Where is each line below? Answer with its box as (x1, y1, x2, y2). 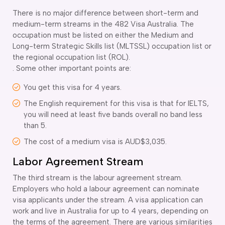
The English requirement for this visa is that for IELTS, (24, 98, 209, 108)
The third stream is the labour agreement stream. (13, 173, 182, 182)
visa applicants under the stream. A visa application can (13, 195, 203, 204)
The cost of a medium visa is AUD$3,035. (24, 137, 167, 146)
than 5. (24, 121, 47, 130)
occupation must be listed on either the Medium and (13, 30, 193, 40)
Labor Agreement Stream (13, 154, 143, 168)
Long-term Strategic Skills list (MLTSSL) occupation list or (13, 41, 211, 51)
